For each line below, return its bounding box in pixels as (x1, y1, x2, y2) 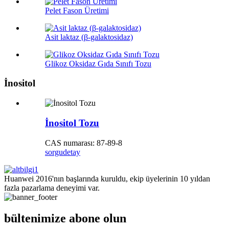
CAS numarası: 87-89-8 (45, 138, 122, 147)
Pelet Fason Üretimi (45, 6, 109, 15)
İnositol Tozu (45, 117, 99, 128)
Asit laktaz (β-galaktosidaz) (45, 32, 133, 41)
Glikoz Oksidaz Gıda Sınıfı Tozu (45, 59, 151, 68)
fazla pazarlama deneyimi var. (4, 183, 100, 192)
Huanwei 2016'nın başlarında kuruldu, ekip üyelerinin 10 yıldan (4, 174, 210, 183)
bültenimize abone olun (4, 212, 126, 225)
